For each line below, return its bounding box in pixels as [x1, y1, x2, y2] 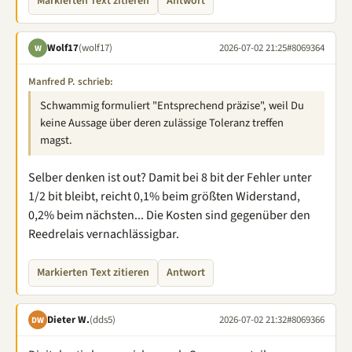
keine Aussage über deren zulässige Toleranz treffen [40, 115, 284, 131]
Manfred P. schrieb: [28, 75, 113, 89]
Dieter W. [47, 312, 90, 327]
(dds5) [90, 312, 115, 327]
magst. [40, 132, 72, 148]
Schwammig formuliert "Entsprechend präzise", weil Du [40, 97, 304, 114]
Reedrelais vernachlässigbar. [28, 225, 179, 243]
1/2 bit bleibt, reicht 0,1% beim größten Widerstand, [28, 188, 300, 205]
